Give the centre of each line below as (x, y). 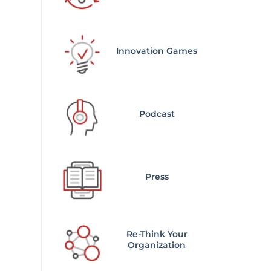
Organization (157, 245)
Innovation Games (157, 51)
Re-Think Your (157, 234)
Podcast (157, 114)
